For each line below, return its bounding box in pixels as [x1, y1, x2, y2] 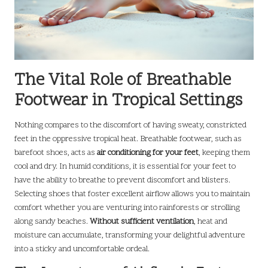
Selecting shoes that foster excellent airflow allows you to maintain [14, 188, 250, 200]
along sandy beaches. [14, 216, 90, 228]
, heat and [194, 216, 227, 228]
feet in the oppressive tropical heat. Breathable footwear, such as [14, 133, 242, 145]
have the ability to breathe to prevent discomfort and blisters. [14, 175, 230, 187]
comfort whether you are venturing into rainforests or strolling [14, 202, 240, 214]
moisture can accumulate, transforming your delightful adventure [14, 230, 245, 242]
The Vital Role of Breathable [14, 69, 231, 93]
